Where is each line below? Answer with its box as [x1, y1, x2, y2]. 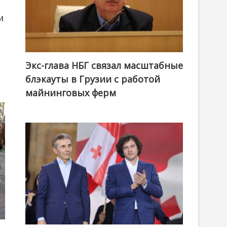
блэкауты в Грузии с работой [25, 73, 160, 86]
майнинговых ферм [25, 87, 116, 99]
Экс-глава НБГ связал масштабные [25, 59, 183, 72]
